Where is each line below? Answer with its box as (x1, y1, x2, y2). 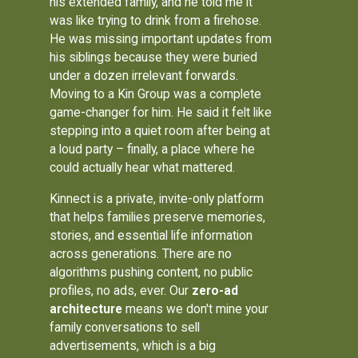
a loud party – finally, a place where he (50, 141, 256, 157)
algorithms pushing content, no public (50, 264, 253, 280)
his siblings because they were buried (50, 49, 258, 65)
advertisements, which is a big (50, 337, 217, 353)
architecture (50, 300, 123, 316)
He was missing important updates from (50, 30, 272, 46)
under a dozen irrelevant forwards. (50, 67, 239, 83)
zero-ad (192, 282, 239, 298)
